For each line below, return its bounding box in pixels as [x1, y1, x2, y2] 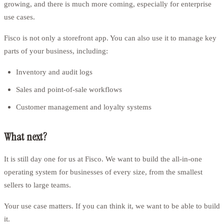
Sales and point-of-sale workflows [16, 85, 122, 94]
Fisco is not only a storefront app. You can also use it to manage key [4, 33, 216, 42]
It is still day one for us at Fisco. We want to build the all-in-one [4, 154, 202, 163]
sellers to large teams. [4, 180, 71, 189]
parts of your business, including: [4, 46, 108, 55]
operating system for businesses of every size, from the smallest [4, 167, 202, 176]
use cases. [4, 12, 35, 21]
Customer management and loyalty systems [16, 102, 151, 111]
